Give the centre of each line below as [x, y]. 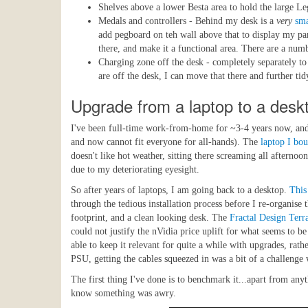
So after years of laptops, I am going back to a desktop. [180, 190]
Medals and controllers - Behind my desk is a [187, 21]
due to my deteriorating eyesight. [135, 169]
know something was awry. [123, 293]
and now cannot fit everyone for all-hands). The [166, 142]
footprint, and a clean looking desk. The [150, 218]
